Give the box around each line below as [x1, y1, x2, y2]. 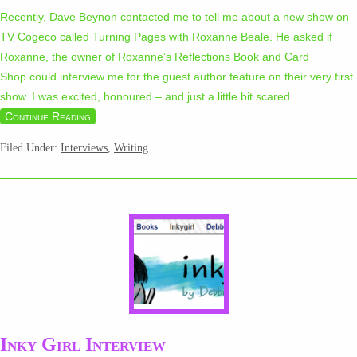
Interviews [61, 142, 108, 155]
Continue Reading [5, 110, 91, 124]
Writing [114, 142, 148, 155]
